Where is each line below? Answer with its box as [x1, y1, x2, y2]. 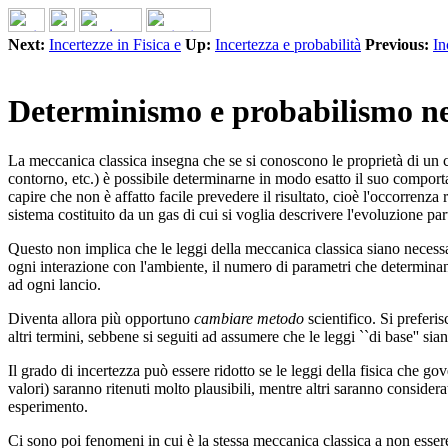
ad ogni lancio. [8, 275, 101, 293]
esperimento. [8, 397, 88, 415]
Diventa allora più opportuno [8, 309, 194, 327]
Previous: [365, 36, 429, 53]
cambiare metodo [194, 309, 304, 327]
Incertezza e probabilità [215, 36, 361, 53]
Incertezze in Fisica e [49, 36, 181, 53]
